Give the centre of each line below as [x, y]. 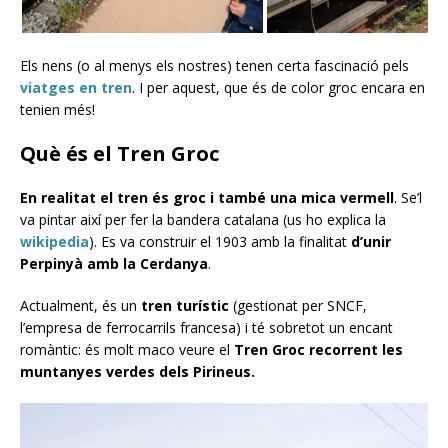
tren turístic [185, 305]
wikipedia [54, 241]
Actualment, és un [80, 305]
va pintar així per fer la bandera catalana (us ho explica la [203, 219]
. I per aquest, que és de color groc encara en [278, 87]
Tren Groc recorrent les [318, 349]
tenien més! [57, 109]
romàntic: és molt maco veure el [127, 349]
